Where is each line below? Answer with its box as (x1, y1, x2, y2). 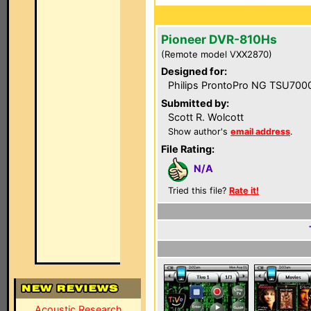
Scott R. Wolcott (168, 111, 244, 123)
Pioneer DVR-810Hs (161, 32, 277, 47)
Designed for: (161, 65, 227, 77)
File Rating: (161, 143, 215, 155)
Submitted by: (161, 97, 229, 109)
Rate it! (229, 185, 259, 196)
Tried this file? (168, 185, 229, 196)
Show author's (168, 126, 230, 137)
